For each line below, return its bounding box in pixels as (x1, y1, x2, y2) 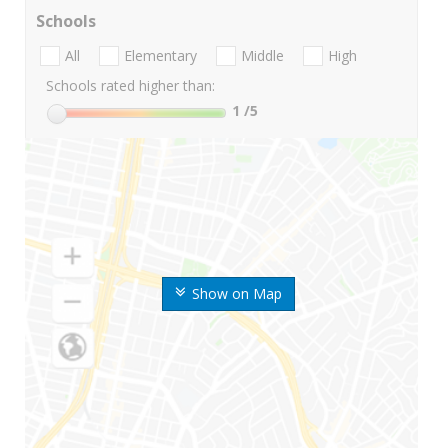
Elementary (124, 46, 197, 66)
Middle (241, 46, 284, 66)
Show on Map (191, 284, 282, 304)
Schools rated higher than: (46, 76, 215, 96)
